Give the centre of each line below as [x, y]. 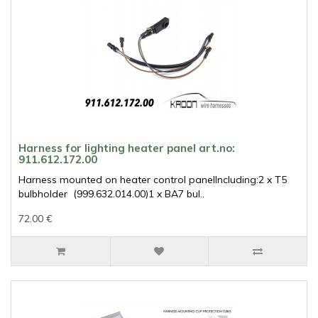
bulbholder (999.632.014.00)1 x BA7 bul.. [111, 194]
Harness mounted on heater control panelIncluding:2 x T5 [153, 180]
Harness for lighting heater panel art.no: [127, 148]
